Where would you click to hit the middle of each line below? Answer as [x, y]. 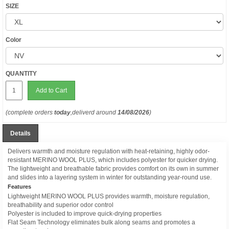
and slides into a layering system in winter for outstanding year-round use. [110, 177]
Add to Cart [51, 90]
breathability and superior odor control [61, 205]
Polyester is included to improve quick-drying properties [85, 214]
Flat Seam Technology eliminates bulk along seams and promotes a [101, 222]
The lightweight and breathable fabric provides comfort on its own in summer [113, 169]
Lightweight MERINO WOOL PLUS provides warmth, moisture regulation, [109, 196]
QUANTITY [21, 74]
